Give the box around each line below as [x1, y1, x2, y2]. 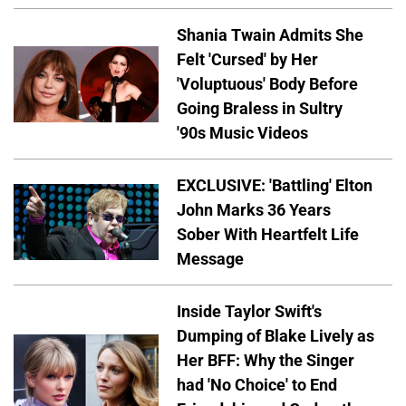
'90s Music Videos [177, 123, 308, 143]
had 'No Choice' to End [177, 375, 337, 395]
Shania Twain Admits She [177, 25, 363, 45]
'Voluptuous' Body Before [177, 74, 358, 94]
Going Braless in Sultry [177, 99, 343, 119]
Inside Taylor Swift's [177, 302, 322, 322]
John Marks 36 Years [177, 200, 331, 220]
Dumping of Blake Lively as [177, 326, 374, 346]
